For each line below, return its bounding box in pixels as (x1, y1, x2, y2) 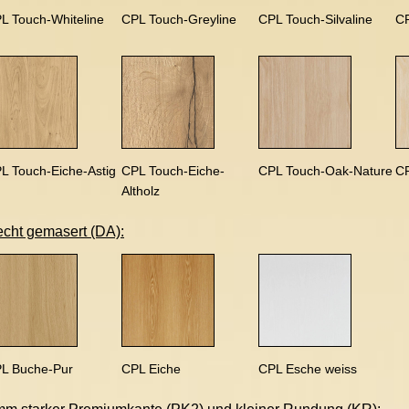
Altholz (121, 184, 160, 198)
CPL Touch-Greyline (121, 12, 236, 26)
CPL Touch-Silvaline (258, 12, 372, 26)
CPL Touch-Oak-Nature (258, 163, 393, 178)
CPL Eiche (121, 362, 181, 376)
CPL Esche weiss (258, 362, 357, 376)
